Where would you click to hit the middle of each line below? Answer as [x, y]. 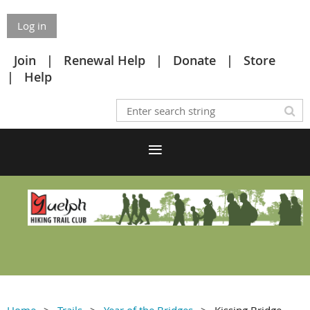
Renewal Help [104, 60]
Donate [194, 60]
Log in [32, 26]
